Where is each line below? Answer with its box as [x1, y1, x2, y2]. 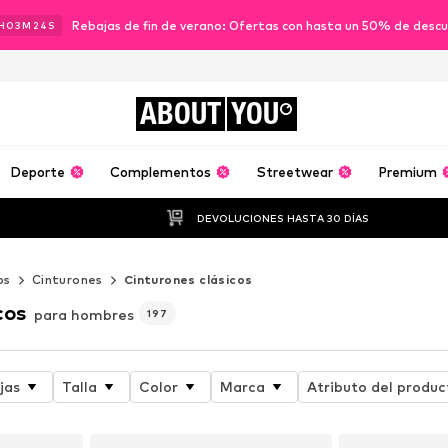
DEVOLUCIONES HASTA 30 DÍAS [197, 211, 370, 224]
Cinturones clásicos [123, 272, 253, 287]
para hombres [33, 305, 134, 323]
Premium [378, 164, 438, 180]
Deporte [9, 164, 65, 180]
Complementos [110, 164, 212, 180]
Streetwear [256, 164, 333, 180]
